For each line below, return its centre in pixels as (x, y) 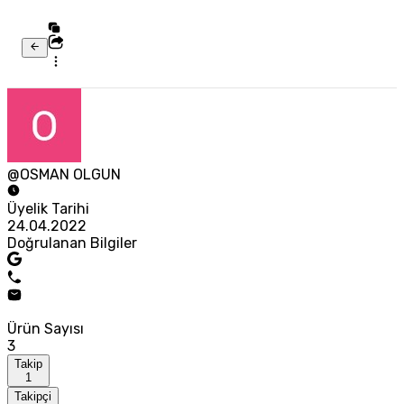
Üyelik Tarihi (48, 209)
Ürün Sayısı (46, 329)
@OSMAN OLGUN (64, 175)
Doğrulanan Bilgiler (72, 243)
